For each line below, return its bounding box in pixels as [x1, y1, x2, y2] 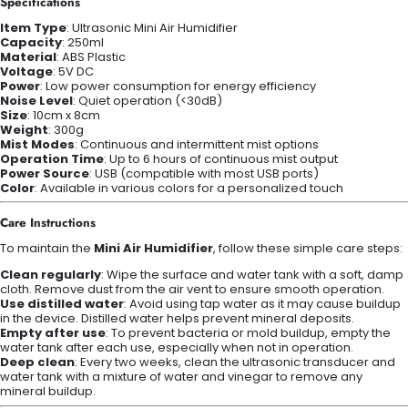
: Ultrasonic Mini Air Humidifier [66, 18, 238, 36]
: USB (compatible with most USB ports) [89, 164, 319, 182]
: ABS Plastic [56, 47, 126, 66]
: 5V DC [53, 62, 94, 80]
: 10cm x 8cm [27, 106, 100, 124]
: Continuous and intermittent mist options [75, 135, 319, 153]
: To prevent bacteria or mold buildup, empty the [106, 324, 391, 342]
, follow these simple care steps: [213, 240, 403, 258]
